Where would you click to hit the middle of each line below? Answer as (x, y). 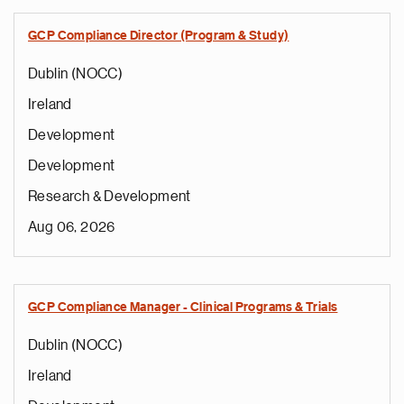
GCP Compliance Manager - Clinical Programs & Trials (183, 308)
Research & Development (110, 197)
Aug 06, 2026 (72, 227)
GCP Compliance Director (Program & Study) (159, 36)
